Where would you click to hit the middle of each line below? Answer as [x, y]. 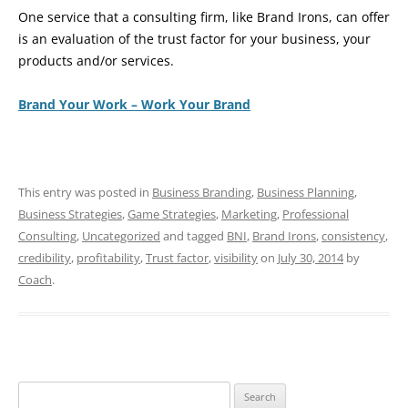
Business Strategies [70, 214]
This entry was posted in [85, 193]
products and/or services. [96, 61]
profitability [108, 258]
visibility [236, 258]
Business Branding [202, 193]
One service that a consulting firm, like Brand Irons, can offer [204, 17]
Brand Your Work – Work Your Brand [134, 105]
